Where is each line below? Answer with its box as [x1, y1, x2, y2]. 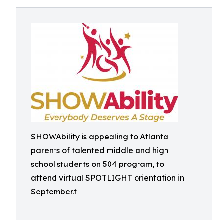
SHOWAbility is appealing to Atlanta [31, 132, 168, 141]
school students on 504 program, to [31, 159, 164, 169]
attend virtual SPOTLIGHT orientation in [31, 173, 184, 183]
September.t [31, 187, 77, 196]
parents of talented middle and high [31, 145, 168, 155]
